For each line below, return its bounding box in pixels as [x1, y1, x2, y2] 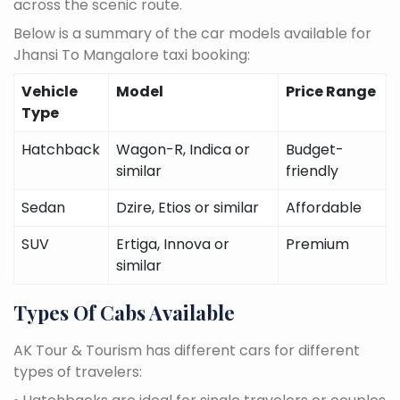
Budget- [286, 138, 344, 160]
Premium [286, 233, 349, 254]
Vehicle [21, 80, 78, 102]
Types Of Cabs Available [13, 298, 235, 326]
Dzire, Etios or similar [116, 196, 259, 218]
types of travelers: [13, 361, 142, 382]
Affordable [286, 196, 362, 218]
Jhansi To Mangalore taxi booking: [13, 44, 250, 65]
